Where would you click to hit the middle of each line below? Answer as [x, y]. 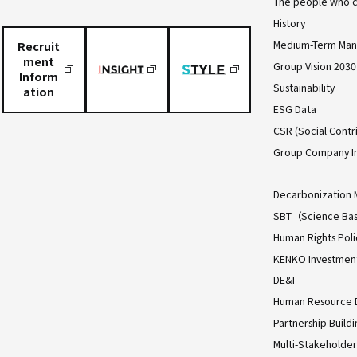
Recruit [38, 47]
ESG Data [295, 110]
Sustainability [304, 88]
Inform [38, 77]
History [290, 24]
